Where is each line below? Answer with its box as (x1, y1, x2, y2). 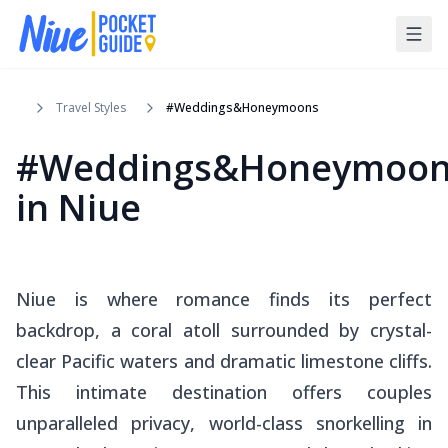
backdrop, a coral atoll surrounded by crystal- (16, 317, 432, 342)
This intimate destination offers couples (16, 379, 432, 404)
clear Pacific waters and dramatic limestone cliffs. (16, 348, 432, 373)
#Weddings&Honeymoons (166, 98, 319, 116)
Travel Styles (56, 98, 126, 116)
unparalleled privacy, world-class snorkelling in (16, 410, 432, 435)
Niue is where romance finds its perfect (16, 286, 432, 311)
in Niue (16, 182, 141, 232)
